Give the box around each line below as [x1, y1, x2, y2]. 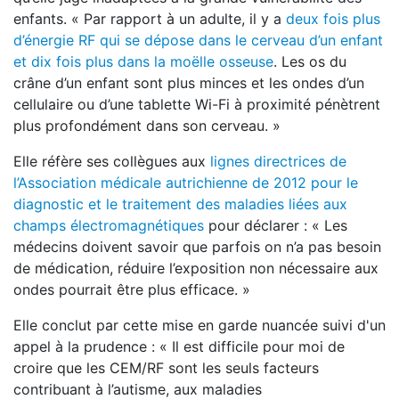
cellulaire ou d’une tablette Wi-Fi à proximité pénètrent [13, 95, 380, 113]
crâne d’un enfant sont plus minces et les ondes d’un [13, 74, 364, 92]
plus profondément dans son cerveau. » [13, 117, 281, 134]
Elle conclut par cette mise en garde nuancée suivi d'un [13, 316, 386, 334]
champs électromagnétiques [13, 216, 204, 234]
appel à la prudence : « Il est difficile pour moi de [13, 338, 345, 355]
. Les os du [273, 53, 346, 70]
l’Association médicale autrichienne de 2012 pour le [13, 174, 358, 191]
